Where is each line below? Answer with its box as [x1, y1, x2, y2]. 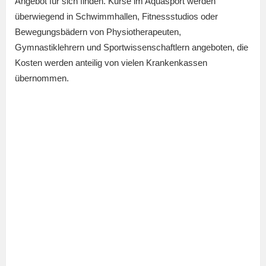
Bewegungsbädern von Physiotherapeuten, [15, 27, 181, 37]
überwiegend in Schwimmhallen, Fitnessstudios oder [15, 11, 218, 22]
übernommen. [15, 73, 69, 84]
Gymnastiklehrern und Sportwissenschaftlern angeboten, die [15, 42, 248, 53]
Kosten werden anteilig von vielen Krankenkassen [15, 58, 207, 68]
